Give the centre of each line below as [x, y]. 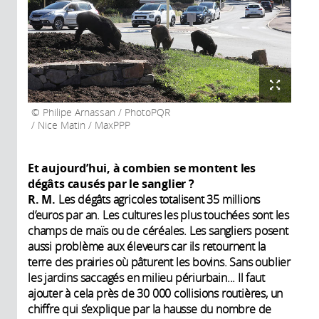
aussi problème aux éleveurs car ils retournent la [147, 246]
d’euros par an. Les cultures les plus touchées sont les [158, 215]
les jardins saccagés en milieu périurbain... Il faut [146, 277]
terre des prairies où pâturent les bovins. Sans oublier [159, 262]
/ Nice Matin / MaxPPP [81, 125]
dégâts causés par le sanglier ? [111, 183]
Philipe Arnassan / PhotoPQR [105, 112]
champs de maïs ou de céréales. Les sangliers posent [158, 230]
